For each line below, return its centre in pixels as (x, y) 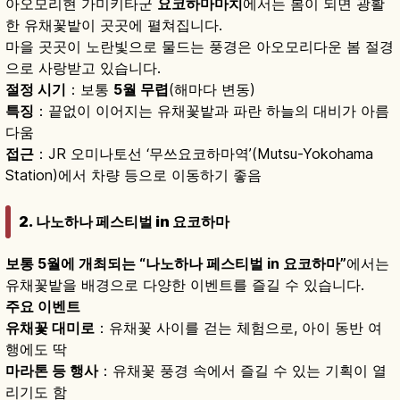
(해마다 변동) (212, 89)
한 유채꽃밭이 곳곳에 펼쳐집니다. (114, 25)
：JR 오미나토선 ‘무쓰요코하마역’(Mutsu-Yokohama (204, 153)
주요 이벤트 (43, 307)
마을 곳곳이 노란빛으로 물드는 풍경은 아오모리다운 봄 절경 (200, 46)
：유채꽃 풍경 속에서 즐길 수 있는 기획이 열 (242, 371)
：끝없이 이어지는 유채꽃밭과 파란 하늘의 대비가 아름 (212, 110)
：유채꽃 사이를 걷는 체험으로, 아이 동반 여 (238, 328)
